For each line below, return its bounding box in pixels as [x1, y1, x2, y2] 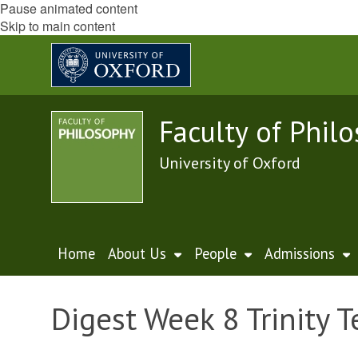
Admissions [265, 244, 335, 263]
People [194, 244, 237, 263]
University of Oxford [159, 153, 300, 173]
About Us [108, 244, 166, 263]
